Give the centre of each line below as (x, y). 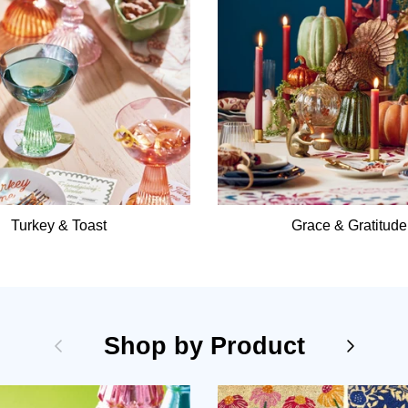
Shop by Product (204, 347)
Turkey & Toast (59, 226)
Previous (87, 344)
